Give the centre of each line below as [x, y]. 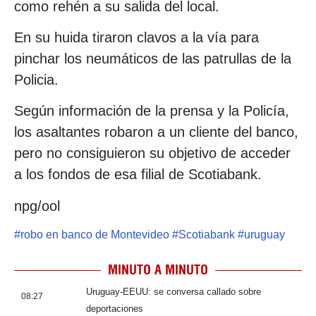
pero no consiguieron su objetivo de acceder [152, 153]
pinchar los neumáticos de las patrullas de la [153, 59]
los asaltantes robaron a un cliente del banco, [156, 132]
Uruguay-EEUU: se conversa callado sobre [174, 292]
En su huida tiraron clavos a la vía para [136, 38]
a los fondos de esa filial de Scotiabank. [138, 175]
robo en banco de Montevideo [95, 235]
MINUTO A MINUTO [158, 270]
